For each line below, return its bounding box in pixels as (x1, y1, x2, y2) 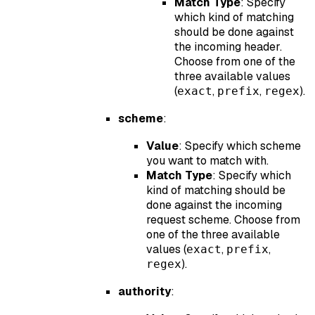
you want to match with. (146, 153, 269, 168)
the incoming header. (174, 39, 282, 54)
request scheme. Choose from (146, 212, 300, 227)
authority (118, 283, 171, 299)
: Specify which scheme (179, 138, 301, 153)
